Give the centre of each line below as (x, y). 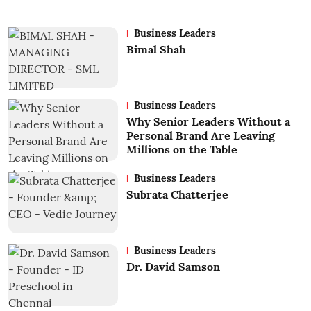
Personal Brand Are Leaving (200, 136)
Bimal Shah (156, 49)
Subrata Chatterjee (177, 194)
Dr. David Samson (173, 267)
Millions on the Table (182, 150)
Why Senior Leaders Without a (208, 122)
